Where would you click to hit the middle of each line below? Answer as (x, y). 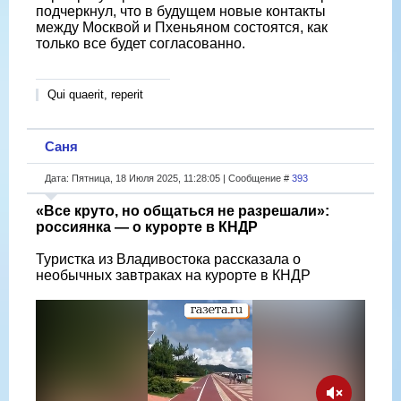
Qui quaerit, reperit (95, 94)
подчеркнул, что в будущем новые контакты (181, 11)
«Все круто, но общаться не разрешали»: (183, 210)
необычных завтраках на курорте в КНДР (173, 275)
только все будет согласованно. (141, 43)
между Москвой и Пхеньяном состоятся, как (182, 27)
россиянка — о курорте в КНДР (147, 226)
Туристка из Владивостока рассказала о (168, 259)
